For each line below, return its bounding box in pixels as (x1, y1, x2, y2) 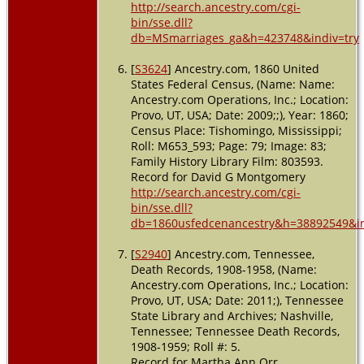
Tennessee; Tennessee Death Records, (130, 323, 340, 339)
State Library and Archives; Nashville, (130, 307, 333, 323)
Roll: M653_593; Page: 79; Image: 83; (130, 137, 327, 154)
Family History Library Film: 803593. (130, 153, 323, 169)
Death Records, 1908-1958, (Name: (130, 261, 317, 277)
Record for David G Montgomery (130, 168, 305, 184)
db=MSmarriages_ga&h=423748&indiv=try (130, 29, 359, 45)
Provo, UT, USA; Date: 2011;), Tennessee (130, 292, 344, 308)
